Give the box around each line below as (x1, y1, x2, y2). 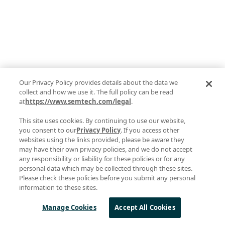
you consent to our (19, 125, 77, 135)
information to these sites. (19, 182, 98, 192)
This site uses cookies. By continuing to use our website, (19, 116, 186, 125)
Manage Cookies (42, 202, 96, 212)
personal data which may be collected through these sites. (19, 163, 193, 173)
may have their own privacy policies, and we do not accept (19, 144, 193, 154)
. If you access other (121, 125, 180, 135)
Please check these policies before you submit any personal (19, 173, 196, 182)
